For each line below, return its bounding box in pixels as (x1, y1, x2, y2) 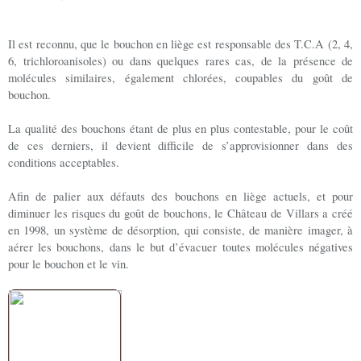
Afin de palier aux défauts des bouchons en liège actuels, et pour (8, 189, 353, 204)
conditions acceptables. (8, 155, 119, 170)
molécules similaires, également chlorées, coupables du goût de (8, 70, 353, 85)
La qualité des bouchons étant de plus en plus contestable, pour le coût (8, 121, 353, 136)
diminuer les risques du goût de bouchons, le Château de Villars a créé (8, 205, 353, 221)
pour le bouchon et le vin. (8, 256, 129, 272)
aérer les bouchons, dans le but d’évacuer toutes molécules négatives (8, 239, 353, 255)
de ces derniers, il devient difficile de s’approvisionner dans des (8, 138, 353, 153)
